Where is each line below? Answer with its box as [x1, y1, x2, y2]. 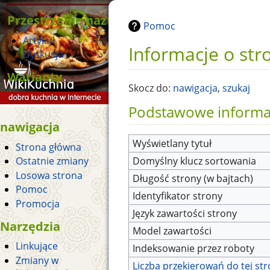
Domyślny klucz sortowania [133, 154, 257, 168]
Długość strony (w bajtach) [133, 172, 254, 186]
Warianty [7, 67, 62, 85]
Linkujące [15, 239, 58, 253]
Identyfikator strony [133, 189, 223, 203]
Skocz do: [128, 81, 173, 95]
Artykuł [22, 33, 55, 47]
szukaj [222, 81, 250, 95]
